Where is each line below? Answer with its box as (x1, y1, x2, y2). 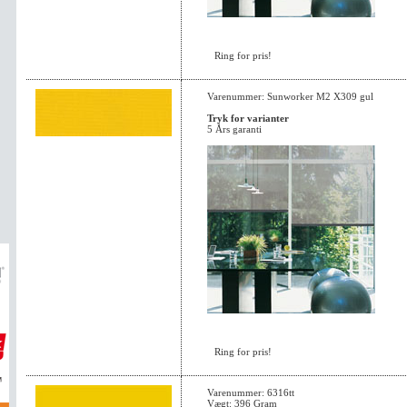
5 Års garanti (207, 124, 262, 134)
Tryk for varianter (207, 113, 289, 124)
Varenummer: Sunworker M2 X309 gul (207, 91, 373, 102)
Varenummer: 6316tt (207, 387, 294, 398)
